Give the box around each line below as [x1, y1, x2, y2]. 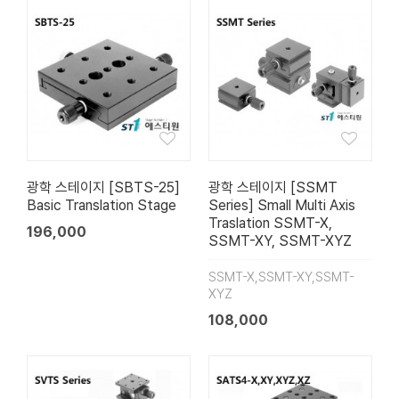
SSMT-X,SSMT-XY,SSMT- [208, 269, 354, 286]
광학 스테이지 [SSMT [208, 179, 338, 197]
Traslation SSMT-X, [208, 215, 332, 232]
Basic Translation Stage [27, 197, 176, 215]
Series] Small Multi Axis [208, 197, 355, 215]
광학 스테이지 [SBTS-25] [27, 179, 180, 197]
